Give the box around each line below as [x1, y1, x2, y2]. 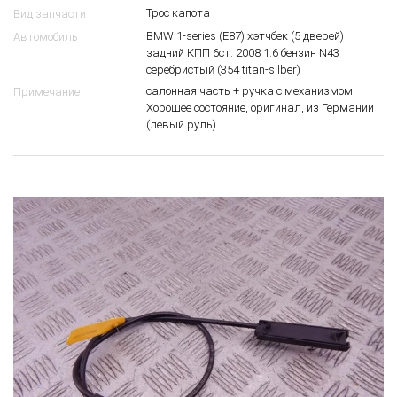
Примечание [13, 85, 80, 99]
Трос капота [146, 6, 210, 20]
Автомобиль [13, 30, 78, 44]
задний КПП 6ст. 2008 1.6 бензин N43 [146, 46, 339, 60]
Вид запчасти [13, 7, 86, 21]
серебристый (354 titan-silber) [146, 63, 300, 77]
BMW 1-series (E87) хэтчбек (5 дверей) [146, 29, 344, 43]
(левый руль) [146, 118, 216, 132]
